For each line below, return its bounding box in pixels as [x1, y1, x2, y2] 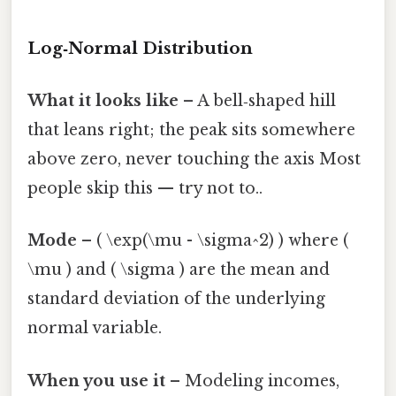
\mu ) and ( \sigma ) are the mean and [27, 260, 330, 280]
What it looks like [27, 91, 179, 111]
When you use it [27, 370, 165, 391]
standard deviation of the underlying [27, 289, 325, 309]
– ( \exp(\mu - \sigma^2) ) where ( [77, 231, 348, 251]
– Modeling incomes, [165, 370, 339, 391]
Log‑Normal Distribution [27, 37, 253, 58]
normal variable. [27, 318, 162, 339]
